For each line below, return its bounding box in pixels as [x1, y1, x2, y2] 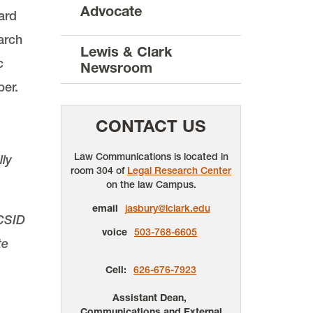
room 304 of [71, 164, 128, 177]
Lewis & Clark [80, 43, 173, 60]
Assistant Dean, [112, 291, 190, 305]
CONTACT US [96, 116, 207, 137]
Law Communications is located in [73, 150, 228, 163]
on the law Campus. [105, 178, 196, 191]
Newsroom [80, 59, 153, 76]
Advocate [80, 3, 143, 20]
